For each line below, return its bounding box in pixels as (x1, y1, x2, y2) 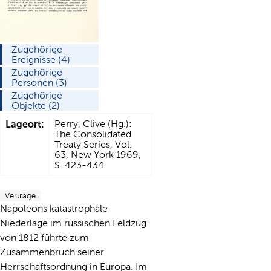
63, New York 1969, (54, 149, 141, 160)
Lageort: (5, 119, 44, 131)
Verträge (5, 191, 36, 201)
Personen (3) (11, 77, 67, 88)
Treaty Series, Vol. (54, 139, 132, 150)
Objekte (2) (11, 100, 60, 111)
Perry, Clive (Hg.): (54, 119, 132, 129)
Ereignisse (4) (11, 54, 70, 65)
